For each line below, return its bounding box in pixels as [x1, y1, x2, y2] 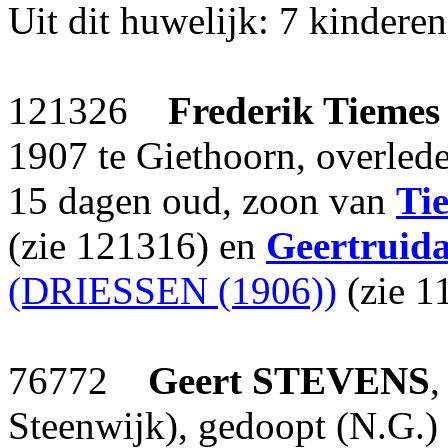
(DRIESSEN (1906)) [8, 269, 337, 312]
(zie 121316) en [8, 224, 266, 267]
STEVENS [252, 359, 430, 402]
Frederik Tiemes [168, 89, 440, 132]
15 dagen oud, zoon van [8, 179, 396, 222]
